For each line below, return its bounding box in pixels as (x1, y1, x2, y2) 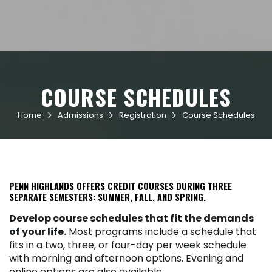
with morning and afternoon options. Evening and (9, 251, 243, 265)
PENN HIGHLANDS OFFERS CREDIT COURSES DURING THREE (9, 179, 232, 192)
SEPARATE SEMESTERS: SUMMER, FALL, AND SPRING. (9, 190, 206, 203)
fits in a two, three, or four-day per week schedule (9, 237, 246, 252)
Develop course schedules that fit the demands (9, 211, 254, 225)
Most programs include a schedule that (66, 224, 256, 239)
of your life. (9, 224, 66, 239)
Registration (118, 109, 166, 121)
